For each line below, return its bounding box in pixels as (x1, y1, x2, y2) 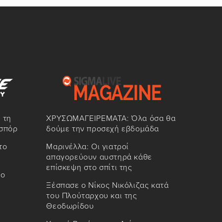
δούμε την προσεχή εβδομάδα (46, 124, 159, 134)
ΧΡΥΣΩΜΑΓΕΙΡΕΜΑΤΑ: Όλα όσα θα (46, 113, 176, 124)
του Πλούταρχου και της (46, 191, 137, 201)
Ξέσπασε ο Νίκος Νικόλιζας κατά (46, 180, 169, 191)
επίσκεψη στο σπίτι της (46, 163, 132, 173)
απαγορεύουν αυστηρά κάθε (46, 152, 152, 163)
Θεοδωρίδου (46, 201, 94, 212)
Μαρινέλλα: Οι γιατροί (46, 142, 129, 152)
